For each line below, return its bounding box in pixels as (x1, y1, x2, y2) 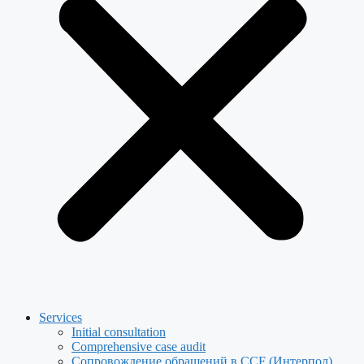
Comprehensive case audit (71, 339, 206, 353)
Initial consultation (71, 324, 166, 339)
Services (39, 310, 82, 324)
